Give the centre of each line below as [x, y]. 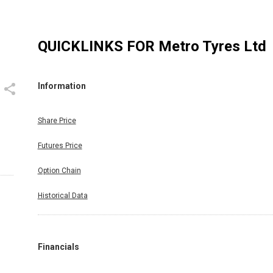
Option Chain [59, 170]
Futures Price [60, 145]
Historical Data [62, 195]
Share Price [57, 120]
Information [62, 86]
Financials [58, 246]
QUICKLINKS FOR [98, 46]
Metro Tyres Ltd [212, 46]
